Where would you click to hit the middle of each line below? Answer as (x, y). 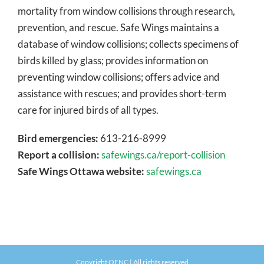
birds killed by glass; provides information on (113, 60)
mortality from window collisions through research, (126, 11)
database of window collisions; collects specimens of (128, 44)
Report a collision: (59, 154)
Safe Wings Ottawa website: (81, 171)
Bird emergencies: (58, 138)
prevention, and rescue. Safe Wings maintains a (118, 27)
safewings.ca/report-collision (163, 154)
